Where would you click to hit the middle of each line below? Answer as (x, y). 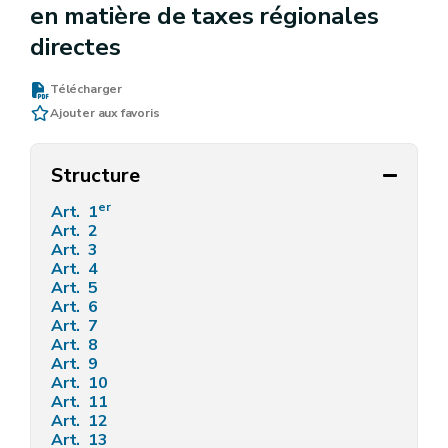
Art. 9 (76, 364)
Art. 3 (76, 250)
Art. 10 (81, 383)
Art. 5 (76, 288)
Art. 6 (76, 307)
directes (75, 47)
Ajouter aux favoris (105, 113)
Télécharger (86, 89)
